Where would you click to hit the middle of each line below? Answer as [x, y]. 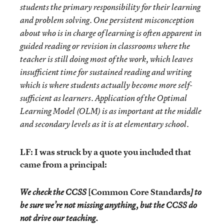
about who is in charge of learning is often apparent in [111, 33]
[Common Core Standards [139, 192]
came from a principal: [63, 164]
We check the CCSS [54, 192]
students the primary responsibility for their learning [110, 7]
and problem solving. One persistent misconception [107, 20]
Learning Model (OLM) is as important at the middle [111, 111]
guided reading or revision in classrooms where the [105, 46]
